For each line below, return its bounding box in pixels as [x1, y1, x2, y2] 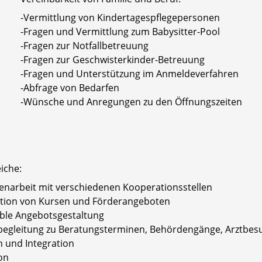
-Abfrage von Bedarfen [20, 81, 119, 94]
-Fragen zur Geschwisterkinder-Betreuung [20, 53, 205, 66]
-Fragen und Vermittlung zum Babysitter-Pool [20, 25, 220, 38]
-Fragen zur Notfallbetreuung [20, 39, 149, 52]
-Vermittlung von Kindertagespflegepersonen [20, 11, 220, 24]
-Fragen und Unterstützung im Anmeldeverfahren [20, 67, 239, 80]
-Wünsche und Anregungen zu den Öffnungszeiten [20, 95, 242, 108]
